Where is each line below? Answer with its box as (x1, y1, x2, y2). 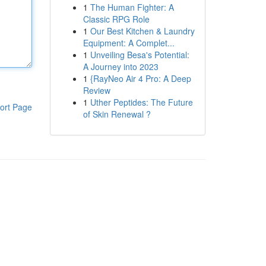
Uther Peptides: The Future (90, 96, 193, 108)
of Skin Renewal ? (83, 108, 151, 120)
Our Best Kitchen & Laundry (90, 25, 195, 37)
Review (83, 84, 110, 96)
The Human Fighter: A (90, 1, 174, 13)
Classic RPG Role (83, 13, 150, 25)
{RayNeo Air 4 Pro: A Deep (90, 72, 191, 84)
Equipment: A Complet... (83, 37, 175, 49)
